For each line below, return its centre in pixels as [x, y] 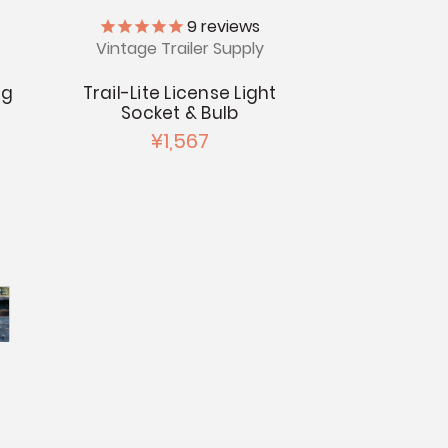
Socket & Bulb [180, 112]
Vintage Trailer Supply [179, 48]
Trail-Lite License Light [179, 92]
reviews [229, 27]
